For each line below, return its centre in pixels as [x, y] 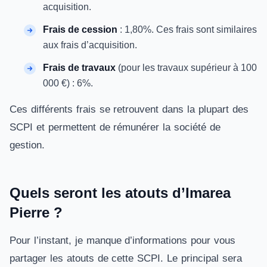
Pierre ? [36, 212]
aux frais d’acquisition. [90, 45]
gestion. [27, 145]
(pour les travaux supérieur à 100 [186, 68]
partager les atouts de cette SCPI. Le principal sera [126, 258]
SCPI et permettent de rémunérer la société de [115, 127]
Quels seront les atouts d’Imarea [120, 193]
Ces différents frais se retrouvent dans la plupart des [129, 109]
